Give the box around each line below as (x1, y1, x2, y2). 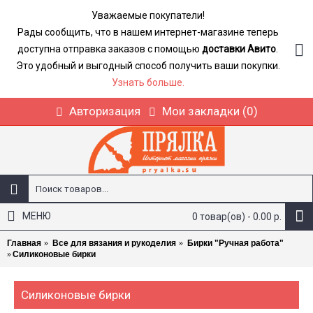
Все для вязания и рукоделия (52, 238, 176, 248)
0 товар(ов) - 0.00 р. (192, 211, 282, 222)
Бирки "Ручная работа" (187, 238, 284, 248)
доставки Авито (202, 43, 276, 54)
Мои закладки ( (161, 104, 247, 118)
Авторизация (68, 104, 140, 118)
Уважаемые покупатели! (91, 10, 205, 21)
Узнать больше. (111, 77, 184, 88)
